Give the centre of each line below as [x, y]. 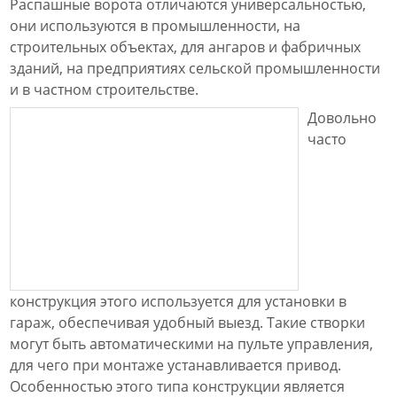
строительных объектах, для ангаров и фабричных [185, 47]
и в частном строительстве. [104, 90]
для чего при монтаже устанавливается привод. [175, 365]
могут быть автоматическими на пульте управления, [191, 344]
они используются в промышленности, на [155, 26]
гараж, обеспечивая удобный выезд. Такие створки [187, 323]
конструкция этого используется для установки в [178, 301]
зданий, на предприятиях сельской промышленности [195, 68]
